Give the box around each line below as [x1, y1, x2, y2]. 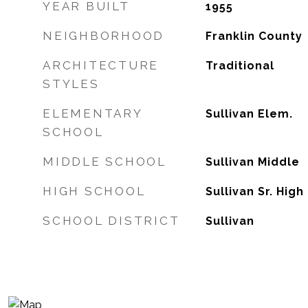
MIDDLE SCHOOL [43, 155, 166, 168]
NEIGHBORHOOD [43, 29, 164, 43]
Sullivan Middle [205, 155, 300, 168]
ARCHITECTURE [43, 58, 159, 72]
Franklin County [205, 30, 302, 43]
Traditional [205, 59, 274, 72]
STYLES [43, 77, 100, 91]
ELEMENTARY [43, 107, 142, 120]
